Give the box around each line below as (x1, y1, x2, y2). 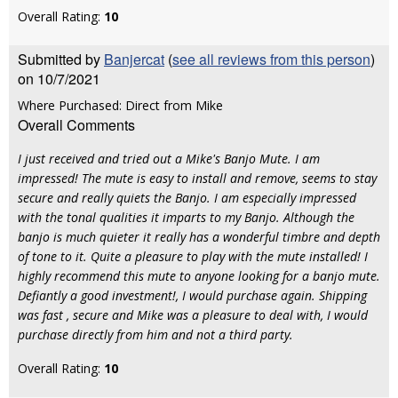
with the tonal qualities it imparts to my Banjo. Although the (18, 209, 354, 226)
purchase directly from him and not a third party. (18, 326, 293, 343)
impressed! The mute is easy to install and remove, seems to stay (18, 170, 377, 187)
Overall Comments (18, 115, 135, 135)
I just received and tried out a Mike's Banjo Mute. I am (18, 150, 320, 167)
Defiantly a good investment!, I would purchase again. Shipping (18, 287, 367, 304)
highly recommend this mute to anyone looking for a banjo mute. (18, 267, 380, 284)
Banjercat (104, 49, 164, 69)
